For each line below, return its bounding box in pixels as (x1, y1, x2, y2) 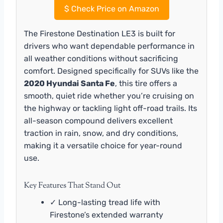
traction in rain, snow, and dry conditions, (24, 128, 178, 138)
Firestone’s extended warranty (50, 210, 163, 220)
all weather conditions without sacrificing (24, 53, 178, 63)
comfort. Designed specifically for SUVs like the (24, 66, 199, 76)
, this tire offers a (115, 78, 177, 88)
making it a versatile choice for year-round (24, 140, 182, 150)
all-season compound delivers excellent (24, 115, 173, 125)
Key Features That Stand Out (24, 180, 120, 192)
